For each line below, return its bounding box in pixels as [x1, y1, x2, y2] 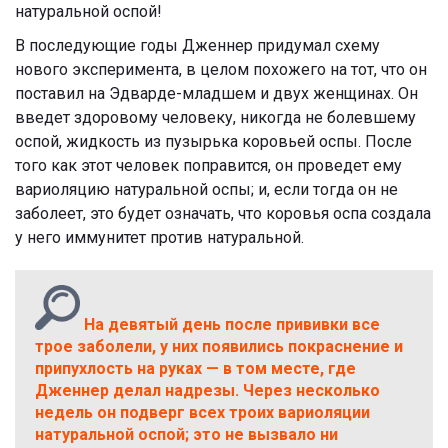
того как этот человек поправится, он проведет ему [15, 156, 402, 176]
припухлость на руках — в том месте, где [35, 359, 356, 379]
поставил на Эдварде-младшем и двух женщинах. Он [15, 84, 418, 104]
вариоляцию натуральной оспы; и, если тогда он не [15, 180, 398, 200]
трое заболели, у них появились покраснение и [35, 337, 403, 357]
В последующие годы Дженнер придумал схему [15, 36, 380, 56]
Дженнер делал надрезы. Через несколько [35, 381, 380, 401]
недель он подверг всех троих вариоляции [35, 403, 370, 423]
